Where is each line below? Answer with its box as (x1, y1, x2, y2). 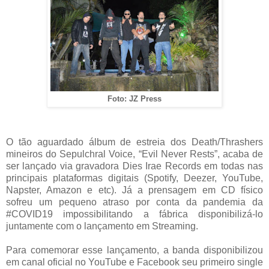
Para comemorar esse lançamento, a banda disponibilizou (6, 244, 263, 255)
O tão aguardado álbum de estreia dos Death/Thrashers (6, 136, 263, 147)
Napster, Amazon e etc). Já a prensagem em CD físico (6, 184, 263, 195)
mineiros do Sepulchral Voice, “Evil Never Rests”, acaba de (6, 148, 263, 159)
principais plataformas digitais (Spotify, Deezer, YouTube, (6, 172, 263, 183)
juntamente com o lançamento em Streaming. (6, 220, 198, 231)
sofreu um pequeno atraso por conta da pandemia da (6, 196, 263, 207)
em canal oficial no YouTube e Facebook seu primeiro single (6, 256, 263, 267)
